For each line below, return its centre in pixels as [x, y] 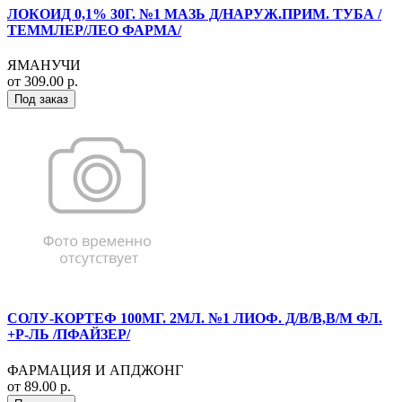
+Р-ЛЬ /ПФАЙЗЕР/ [69, 335]
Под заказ [41, 99]
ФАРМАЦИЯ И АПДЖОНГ [95, 370]
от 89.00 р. [39, 386]
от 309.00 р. [43, 81]
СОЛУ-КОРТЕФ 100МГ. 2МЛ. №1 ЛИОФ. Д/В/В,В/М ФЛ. [195, 319]
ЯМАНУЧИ [44, 65]
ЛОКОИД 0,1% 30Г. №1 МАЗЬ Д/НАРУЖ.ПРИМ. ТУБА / [194, 13]
